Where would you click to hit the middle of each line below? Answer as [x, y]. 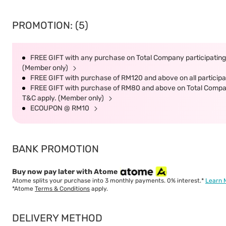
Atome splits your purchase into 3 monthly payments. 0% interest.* [109, 181]
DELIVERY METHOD [57, 218]
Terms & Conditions [62, 189]
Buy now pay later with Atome [65, 172]
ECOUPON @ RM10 [61, 108]
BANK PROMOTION [55, 149]
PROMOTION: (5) [50, 25]
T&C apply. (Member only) [64, 98]
